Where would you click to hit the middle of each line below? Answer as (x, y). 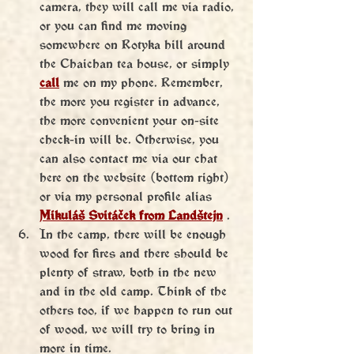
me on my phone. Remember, (143, 82)
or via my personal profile (110, 196)
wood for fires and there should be (136, 253)
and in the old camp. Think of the (135, 291)
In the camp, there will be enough (135, 234)
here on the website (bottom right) (136, 177)
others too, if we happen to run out (138, 310)
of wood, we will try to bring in (129, 329)
